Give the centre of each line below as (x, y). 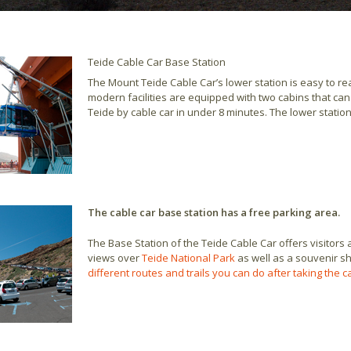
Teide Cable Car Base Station (156, 62)
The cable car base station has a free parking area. (213, 212)
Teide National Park (188, 257)
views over (114, 257)
